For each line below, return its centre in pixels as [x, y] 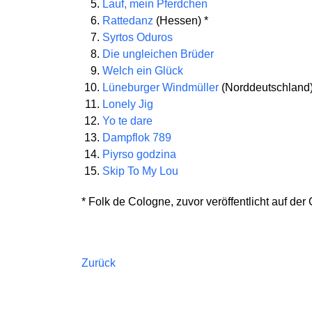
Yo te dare [127, 121]
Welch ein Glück [143, 71]
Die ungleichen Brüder [158, 54]
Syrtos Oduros [138, 37]
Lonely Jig [128, 104]
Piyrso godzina [139, 154]
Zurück [99, 263]
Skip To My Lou [140, 171]
